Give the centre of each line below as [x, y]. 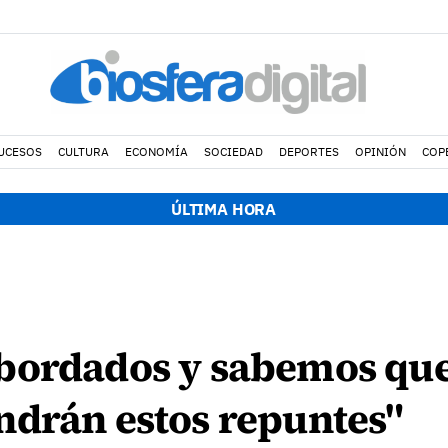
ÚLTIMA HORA [223, 209]
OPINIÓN [380, 151]
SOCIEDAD [233, 151]
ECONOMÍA [156, 151]
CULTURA [83, 151]
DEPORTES [308, 151]
